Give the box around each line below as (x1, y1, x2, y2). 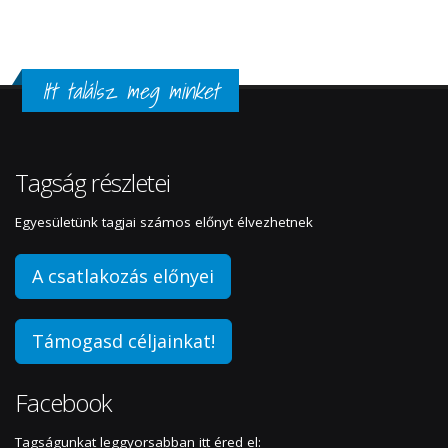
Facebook (15, 386, 111, 420)
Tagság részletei (15, 166, 170, 200)
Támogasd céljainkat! (32, 329, 215, 354)
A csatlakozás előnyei (32, 264, 214, 289)
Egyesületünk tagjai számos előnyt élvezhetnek (15, 213, 313, 232)
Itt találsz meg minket (42, 74, 219, 109)
